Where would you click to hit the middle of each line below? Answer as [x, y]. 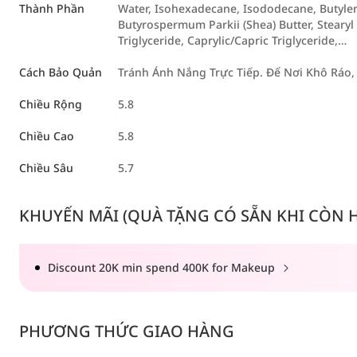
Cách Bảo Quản [61, 72]
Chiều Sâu [46, 168]
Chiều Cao [47, 136]
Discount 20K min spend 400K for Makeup [163, 267]
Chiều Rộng [51, 104]
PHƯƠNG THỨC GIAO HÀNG [127, 331]
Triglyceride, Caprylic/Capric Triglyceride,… [232, 40]
